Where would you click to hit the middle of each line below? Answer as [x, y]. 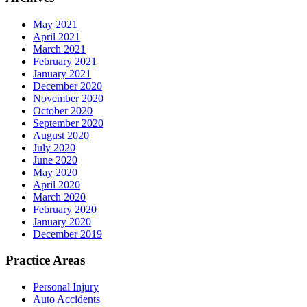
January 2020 [62, 221]
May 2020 [55, 172]
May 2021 [55, 24]
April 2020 [57, 184]
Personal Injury [66, 287]
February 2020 [65, 209]
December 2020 [67, 86]
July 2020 [54, 147]
